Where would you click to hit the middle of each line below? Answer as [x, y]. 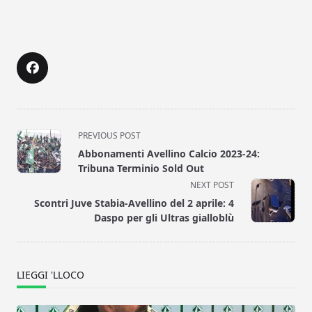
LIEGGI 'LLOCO [50, 275]
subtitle [36, 167]
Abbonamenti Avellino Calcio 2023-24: [169, 154]
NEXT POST [212, 185]
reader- [36, 201]
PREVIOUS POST [109, 136]
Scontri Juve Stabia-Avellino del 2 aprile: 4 [134, 203]
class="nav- [46, 151]
